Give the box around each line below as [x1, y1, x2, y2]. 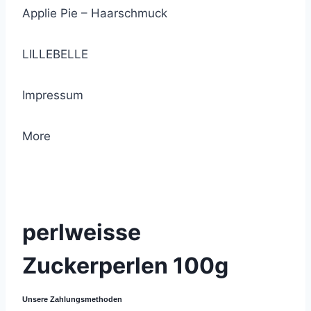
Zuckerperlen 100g [22, 252, 228, 279]
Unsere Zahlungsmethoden [22, 295, 122, 303]
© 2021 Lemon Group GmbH [22, 169, 161, 182]
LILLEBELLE [22, 47, 88, 61]
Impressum [22, 88, 83, 102]
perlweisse [22, 219, 141, 246]
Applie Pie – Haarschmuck [22, 6, 167, 20]
